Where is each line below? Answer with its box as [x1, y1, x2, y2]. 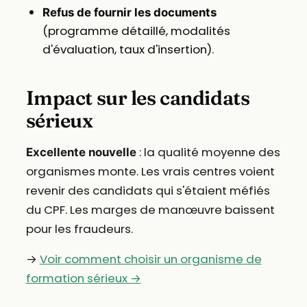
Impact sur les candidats [25, 85, 250, 110]
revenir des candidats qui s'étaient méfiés [25, 182, 270, 199]
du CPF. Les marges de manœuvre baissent [25, 201, 275, 218]
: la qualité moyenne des [136, 143, 280, 160]
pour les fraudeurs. [25, 220, 133, 237]
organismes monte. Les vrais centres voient [25, 162, 275, 180]
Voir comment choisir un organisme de [39, 250, 262, 267]
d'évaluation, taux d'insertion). [42, 40, 214, 58]
